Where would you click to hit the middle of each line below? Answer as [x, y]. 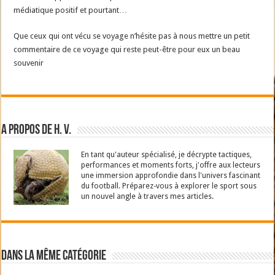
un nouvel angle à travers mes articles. [148, 197]
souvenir [29, 63]
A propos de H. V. [37, 131]
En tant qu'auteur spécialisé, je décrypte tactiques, [167, 155]
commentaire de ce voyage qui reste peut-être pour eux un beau [127, 50]
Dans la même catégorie [54, 257]
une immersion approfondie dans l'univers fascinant [171, 176]
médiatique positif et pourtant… [71, 10]
